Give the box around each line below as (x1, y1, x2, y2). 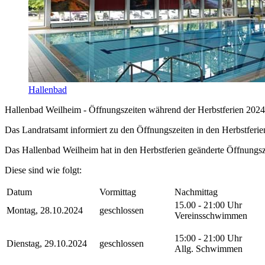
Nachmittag (174, 187, 218, 198)
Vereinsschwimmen (174, 211, 247, 221)
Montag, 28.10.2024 (7, 205, 83, 216)
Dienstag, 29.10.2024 (7, 238, 87, 249)
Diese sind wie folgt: (5, 165, 82, 176)
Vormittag (99, 187, 136, 198)
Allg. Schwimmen (174, 244, 243, 254)
